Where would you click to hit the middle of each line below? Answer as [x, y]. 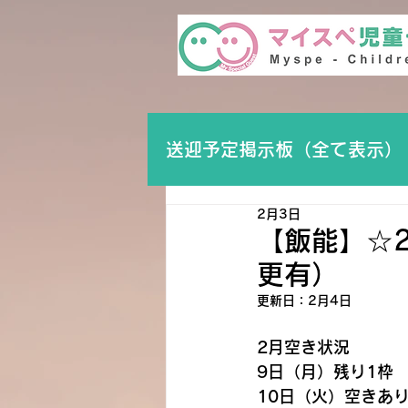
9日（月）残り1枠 [325, 372]
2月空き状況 [303, 347]
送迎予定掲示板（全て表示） [284, 149]
